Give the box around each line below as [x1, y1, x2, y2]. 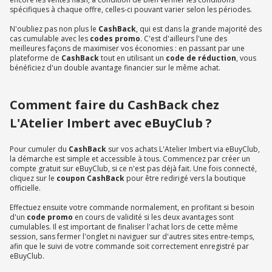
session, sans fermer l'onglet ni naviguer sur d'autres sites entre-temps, [10, 231, 254, 242]
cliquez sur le [10, 173, 56, 184]
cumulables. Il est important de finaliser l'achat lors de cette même [10, 222, 238, 233]
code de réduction [166, 53, 236, 64]
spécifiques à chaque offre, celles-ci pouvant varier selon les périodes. [10, 4, 252, 15]
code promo [25, 212, 73, 223]
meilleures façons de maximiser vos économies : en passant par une [10, 43, 245, 54]
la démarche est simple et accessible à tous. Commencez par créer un [10, 154, 250, 165]
